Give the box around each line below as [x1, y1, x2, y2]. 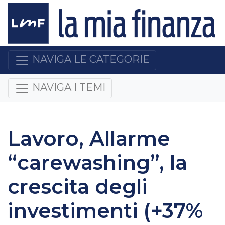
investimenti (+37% [8, 198, 203, 223]
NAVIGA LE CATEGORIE [32, 53, 150, 66]
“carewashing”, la [8, 150, 187, 175]
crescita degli [8, 174, 148, 199]
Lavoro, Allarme [8, 126, 170, 151]
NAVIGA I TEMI [32, 81, 105, 94]
